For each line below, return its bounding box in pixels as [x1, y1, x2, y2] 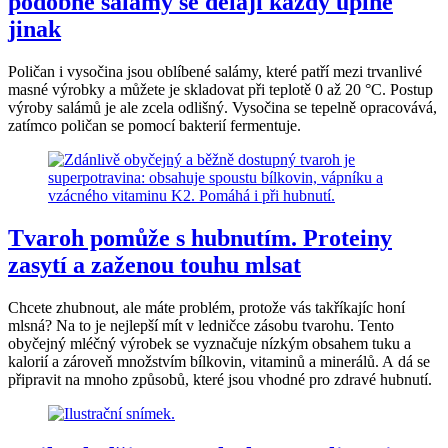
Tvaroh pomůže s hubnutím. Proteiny [8, 224, 392, 251]
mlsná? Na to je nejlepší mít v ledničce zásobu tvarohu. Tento [8, 316, 394, 334]
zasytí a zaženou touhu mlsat [8, 251, 301, 278]
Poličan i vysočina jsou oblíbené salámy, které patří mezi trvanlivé [8, 63, 422, 80]
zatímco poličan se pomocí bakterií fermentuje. [8, 117, 301, 134]
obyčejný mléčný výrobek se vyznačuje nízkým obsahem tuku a [8, 334, 411, 352]
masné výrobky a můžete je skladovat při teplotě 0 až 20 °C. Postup [8, 81, 433, 98]
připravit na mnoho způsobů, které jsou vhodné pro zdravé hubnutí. [8, 370, 432, 388]
